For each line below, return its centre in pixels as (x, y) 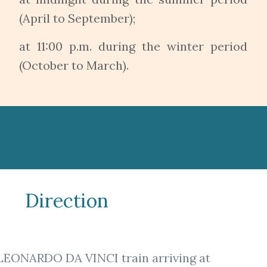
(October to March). (74, 65)
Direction (67, 201)
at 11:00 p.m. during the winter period (133, 46)
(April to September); (77, 18)
